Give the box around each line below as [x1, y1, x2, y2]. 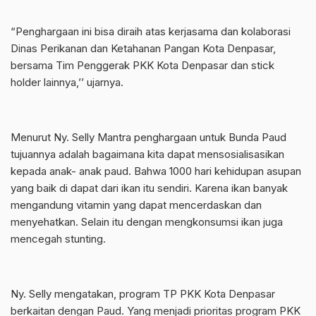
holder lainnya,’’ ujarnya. [11, 75, 123, 89]
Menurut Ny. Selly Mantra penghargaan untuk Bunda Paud [11, 130, 286, 144]
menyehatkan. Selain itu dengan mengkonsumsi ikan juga [11, 215, 283, 229]
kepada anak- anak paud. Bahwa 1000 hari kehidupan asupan [11, 164, 301, 178]
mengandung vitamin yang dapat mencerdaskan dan [11, 198, 262, 212]
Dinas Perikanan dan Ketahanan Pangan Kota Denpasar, [11, 42, 276, 55]
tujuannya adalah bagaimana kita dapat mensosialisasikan [11, 147, 284, 161]
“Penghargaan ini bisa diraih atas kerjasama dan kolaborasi [11, 25, 291, 38]
